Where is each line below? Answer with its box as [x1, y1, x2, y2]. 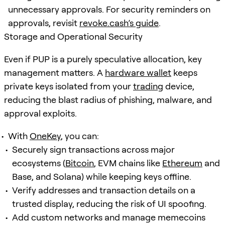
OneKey [30, 130, 61, 141]
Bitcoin [65, 157, 94, 168]
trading [133, 80, 163, 91]
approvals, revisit [8, 17, 79, 28]
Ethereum [162, 157, 202, 168]
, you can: [61, 130, 99, 141]
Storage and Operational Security [4, 31, 143, 42]
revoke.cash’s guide [79, 17, 159, 28]
